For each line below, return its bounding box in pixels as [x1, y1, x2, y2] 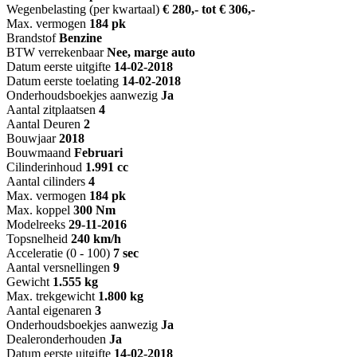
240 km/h [71, 232, 121, 246]
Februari [74, 146, 123, 160]
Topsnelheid [6, 232, 68, 246]
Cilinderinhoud [6, 160, 82, 175]
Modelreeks [6, 218, 65, 232]
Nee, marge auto [107, 45, 195, 60]
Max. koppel [6, 203, 70, 218]
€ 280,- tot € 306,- [163, 2, 255, 17]
